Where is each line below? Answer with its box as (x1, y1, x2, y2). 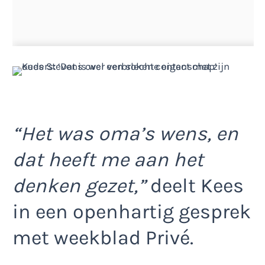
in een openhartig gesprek (12, 200, 251, 224)
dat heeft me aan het (12, 148, 203, 172)
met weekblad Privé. (12, 226, 193, 250)
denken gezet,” (12, 174, 146, 198)
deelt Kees (146, 174, 244, 198)
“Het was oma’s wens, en (12, 122, 238, 146)
